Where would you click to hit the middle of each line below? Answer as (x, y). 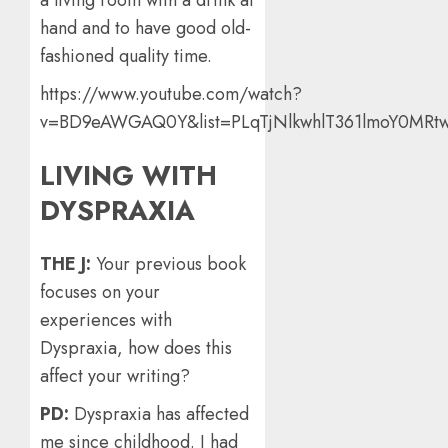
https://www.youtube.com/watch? (171, 93)
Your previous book (171, 264)
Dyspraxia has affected (161, 414)
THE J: (68, 264)
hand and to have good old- (145, 27)
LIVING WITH (128, 175)
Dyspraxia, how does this (136, 348)
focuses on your (100, 292)
